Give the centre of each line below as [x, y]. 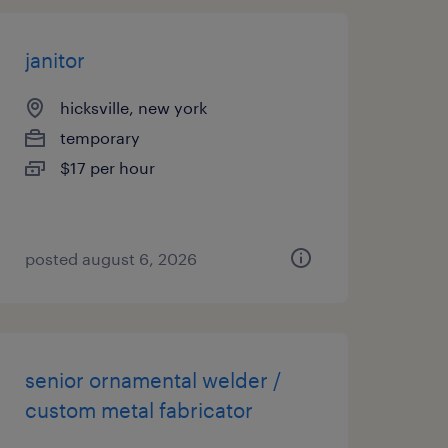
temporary [99, 137]
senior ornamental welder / [152, 380]
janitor [54, 60]
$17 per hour [107, 167]
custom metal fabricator [138, 410]
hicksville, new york [133, 107]
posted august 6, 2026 [110, 258]
